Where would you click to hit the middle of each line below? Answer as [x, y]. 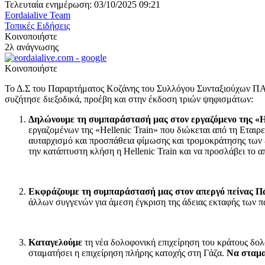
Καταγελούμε [56, 242]
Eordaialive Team [38, 15]
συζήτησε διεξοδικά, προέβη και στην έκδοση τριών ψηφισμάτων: [129, 99]
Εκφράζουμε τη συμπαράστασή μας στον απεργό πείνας [142, 191]
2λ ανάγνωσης [32, 47]
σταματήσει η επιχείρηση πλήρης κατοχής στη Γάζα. [126, 253]
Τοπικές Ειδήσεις [37, 25]
